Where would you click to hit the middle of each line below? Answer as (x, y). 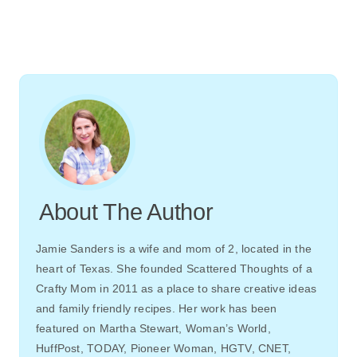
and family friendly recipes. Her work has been (157, 308)
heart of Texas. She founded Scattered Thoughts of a (174, 268)
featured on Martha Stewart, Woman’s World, (153, 328)
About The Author (126, 212)
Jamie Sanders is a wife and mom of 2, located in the (174, 248)
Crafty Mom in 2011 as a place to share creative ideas (177, 288)
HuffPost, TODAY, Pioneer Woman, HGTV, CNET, (164, 348)
